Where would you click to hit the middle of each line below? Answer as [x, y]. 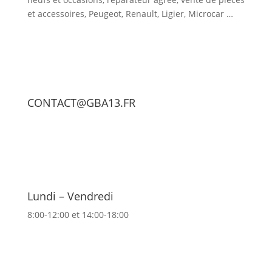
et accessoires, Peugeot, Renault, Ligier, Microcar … [130, 14]
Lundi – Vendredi [70, 196]
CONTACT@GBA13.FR [81, 103]
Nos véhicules [63, 245]
